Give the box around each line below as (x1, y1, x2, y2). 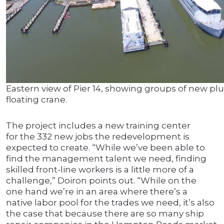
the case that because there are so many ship (6, 208, 204, 219)
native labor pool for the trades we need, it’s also (6, 197, 214, 208)
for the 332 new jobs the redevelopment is (6, 131, 189, 142)
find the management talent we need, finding (6, 153, 206, 164)
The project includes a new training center (6, 120, 190, 131)
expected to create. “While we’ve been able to (6, 142, 205, 153)
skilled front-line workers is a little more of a (6, 164, 194, 175)
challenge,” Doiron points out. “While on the (6, 175, 196, 186)
